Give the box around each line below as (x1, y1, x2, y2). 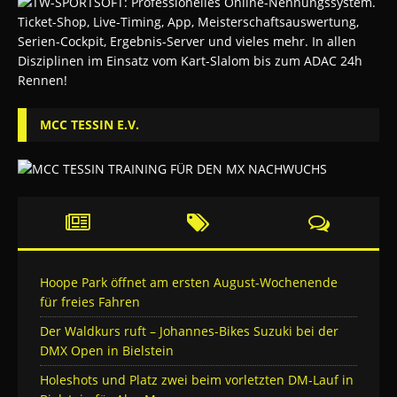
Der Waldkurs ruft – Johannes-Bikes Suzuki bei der (40, 323, 339, 340)
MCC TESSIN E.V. (40, 116, 139, 134)
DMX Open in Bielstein (40, 342, 174, 360)
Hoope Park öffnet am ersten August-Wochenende (40, 274, 338, 292)
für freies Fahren (40, 293, 140, 311)
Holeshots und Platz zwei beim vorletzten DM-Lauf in (40, 371, 354, 389)
